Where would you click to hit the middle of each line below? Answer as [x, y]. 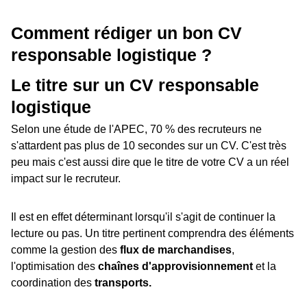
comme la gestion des [65, 250]
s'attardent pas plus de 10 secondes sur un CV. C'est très [149, 146]
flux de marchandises [176, 250]
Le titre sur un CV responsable [135, 85]
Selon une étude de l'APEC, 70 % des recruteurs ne [136, 130]
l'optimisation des [54, 267]
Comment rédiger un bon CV [126, 33]
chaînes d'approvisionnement [175, 267]
